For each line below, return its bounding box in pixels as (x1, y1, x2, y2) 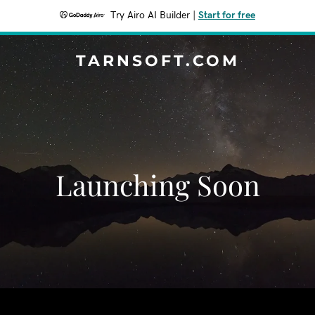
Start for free (198, 11, 255, 20)
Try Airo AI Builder (110, 11, 190, 20)
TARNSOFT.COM (75, 51, 240, 70)
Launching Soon (55, 166, 260, 203)
